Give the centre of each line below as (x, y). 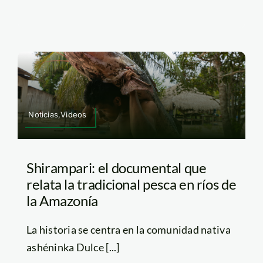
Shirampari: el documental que (116, 167)
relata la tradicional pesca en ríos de (131, 184)
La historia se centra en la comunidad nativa (128, 229)
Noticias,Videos (58, 114)
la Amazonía (62, 200)
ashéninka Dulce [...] (73, 247)
